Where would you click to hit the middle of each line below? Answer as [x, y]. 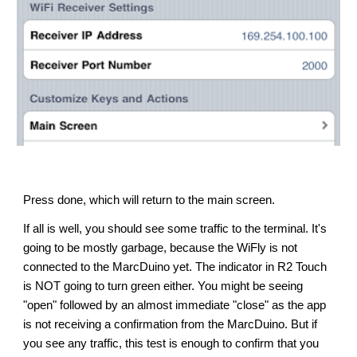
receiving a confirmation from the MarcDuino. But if [184, 324]
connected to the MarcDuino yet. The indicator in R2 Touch [175, 267]
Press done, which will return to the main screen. [149, 200]
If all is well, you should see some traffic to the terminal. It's [175, 229]
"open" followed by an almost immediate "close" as [156, 305]
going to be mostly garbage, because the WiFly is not [161, 248]
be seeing [277, 286]
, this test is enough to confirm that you [219, 343]
